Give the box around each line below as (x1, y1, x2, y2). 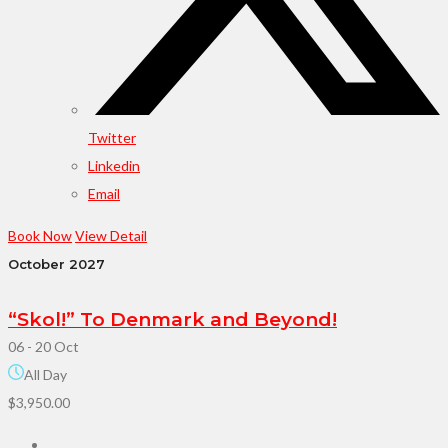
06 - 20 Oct (8, 337, 79, 355)
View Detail (75, 226, 147, 244)
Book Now (8, 226, 72, 244)
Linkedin (88, 156, 140, 174)
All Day (24, 365, 67, 383)
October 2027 (8, 255, 105, 272)
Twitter (88, 128, 136, 146)
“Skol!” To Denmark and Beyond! (8, 307, 337, 331)
